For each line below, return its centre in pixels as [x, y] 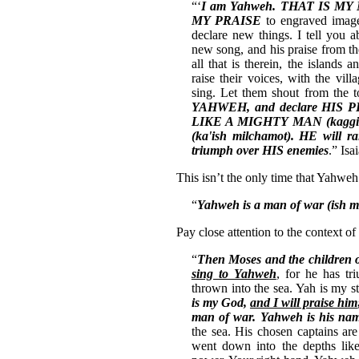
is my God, [220, 303]
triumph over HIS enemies [260, 151]
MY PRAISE [226, 21]
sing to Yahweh [234, 274]
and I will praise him [303, 303]
